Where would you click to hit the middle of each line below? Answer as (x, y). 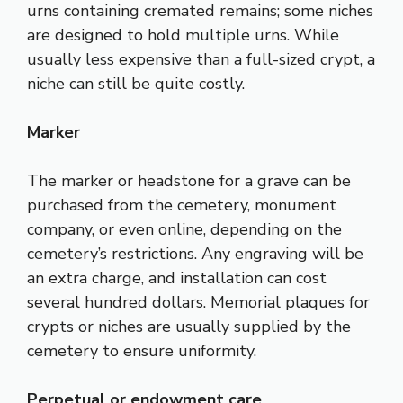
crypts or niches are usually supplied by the (189, 326)
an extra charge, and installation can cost (177, 278)
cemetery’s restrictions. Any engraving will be (195, 253)
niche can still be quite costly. (136, 83)
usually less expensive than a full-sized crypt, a (201, 59)
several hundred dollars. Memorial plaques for (198, 302)
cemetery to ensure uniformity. (142, 350)
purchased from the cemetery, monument (182, 205)
